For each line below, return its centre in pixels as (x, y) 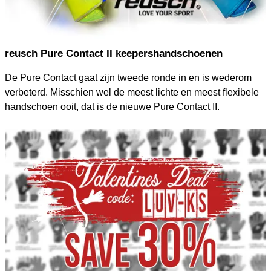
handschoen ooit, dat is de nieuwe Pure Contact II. (112, 106)
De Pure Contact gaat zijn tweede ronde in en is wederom (128, 77)
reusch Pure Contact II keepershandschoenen (113, 53)
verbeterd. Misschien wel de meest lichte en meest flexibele (132, 92)
